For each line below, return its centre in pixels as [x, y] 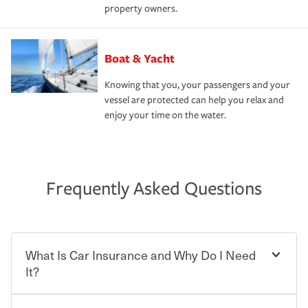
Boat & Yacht [140, 58]
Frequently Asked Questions [154, 188]
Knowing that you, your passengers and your [197, 85]
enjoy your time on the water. [165, 115]
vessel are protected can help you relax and [194, 100]
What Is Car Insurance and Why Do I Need [141, 254]
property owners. [141, 8]
